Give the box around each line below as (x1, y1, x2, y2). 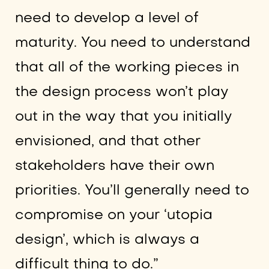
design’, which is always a (14, 232, 199, 247)
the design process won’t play (14, 85, 229, 99)
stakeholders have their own (14, 159, 214, 173)
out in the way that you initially (14, 109, 232, 124)
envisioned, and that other (14, 134, 201, 148)
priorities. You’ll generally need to (14, 183, 249, 198)
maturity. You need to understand (14, 35, 250, 50)
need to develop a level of (14, 11, 199, 25)
